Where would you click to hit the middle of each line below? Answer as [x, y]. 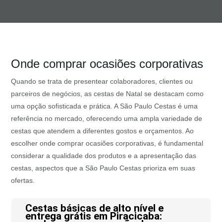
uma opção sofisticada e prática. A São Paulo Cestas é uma [105, 106]
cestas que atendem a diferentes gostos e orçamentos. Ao [103, 131]
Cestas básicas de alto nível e [94, 208]
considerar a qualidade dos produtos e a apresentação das [104, 156]
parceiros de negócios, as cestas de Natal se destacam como [108, 94]
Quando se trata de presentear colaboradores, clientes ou [102, 81]
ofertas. [23, 180]
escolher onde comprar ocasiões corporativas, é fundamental [107, 143]
